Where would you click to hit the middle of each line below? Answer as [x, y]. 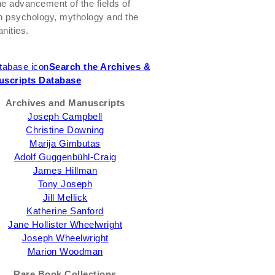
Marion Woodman [65, 251]
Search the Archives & [99, 67]
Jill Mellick [65, 197]
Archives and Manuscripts [65, 103]
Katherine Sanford [65, 211]
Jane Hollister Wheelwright [65, 224]
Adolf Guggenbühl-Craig [65, 157]
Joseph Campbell [65, 116]
